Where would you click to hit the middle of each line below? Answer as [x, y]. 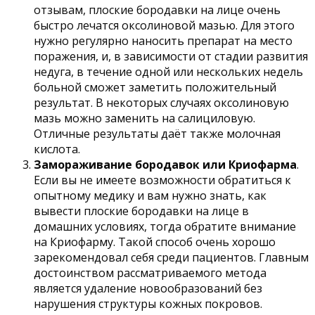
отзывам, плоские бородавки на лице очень [157, 10]
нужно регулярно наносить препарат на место [163, 41]
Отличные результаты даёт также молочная [157, 134]
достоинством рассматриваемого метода [150, 273]
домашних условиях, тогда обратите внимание [165, 227]
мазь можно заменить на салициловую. [144, 118]
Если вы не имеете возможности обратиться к [162, 180]
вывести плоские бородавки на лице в [141, 211]
